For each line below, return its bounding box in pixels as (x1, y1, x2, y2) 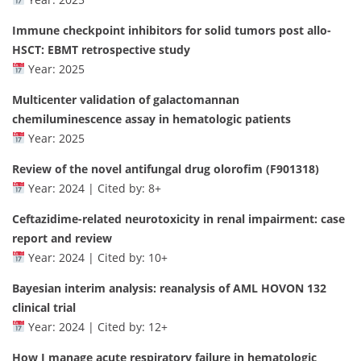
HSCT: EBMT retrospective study (12, 41, 190, 57)
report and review (12, 230, 112, 246)
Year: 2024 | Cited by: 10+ (24, 249, 168, 265)
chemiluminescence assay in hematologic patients (12, 110, 291, 127)
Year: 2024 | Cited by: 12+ (24, 318, 168, 334)
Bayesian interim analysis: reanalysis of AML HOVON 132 (12, 280, 326, 296)
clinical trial (12, 299, 76, 315)
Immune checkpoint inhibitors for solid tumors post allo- (12, 22, 331, 38)
